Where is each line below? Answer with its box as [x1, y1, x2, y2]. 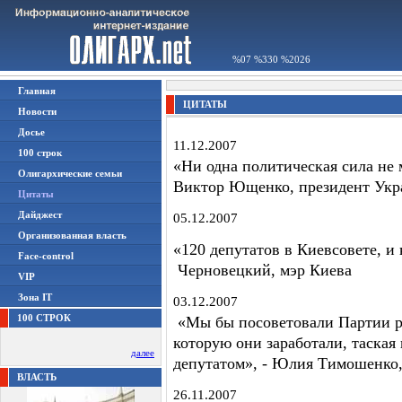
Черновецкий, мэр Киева [173, 261, 352, 279]
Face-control [18, 250, 74, 261]
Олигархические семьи [18, 168, 122, 179]
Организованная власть [18, 230, 127, 240]
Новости [18, 106, 57, 117]
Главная [18, 85, 56, 96]
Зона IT [18, 292, 52, 302]
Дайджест [18, 209, 62, 220]
